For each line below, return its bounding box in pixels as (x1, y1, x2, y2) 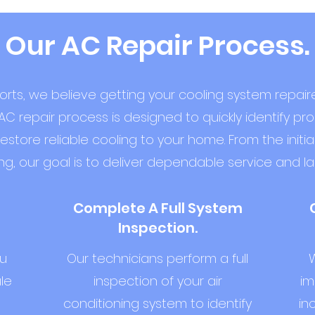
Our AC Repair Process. (4, 27, 310, 64)
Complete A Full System (72, 198, 243, 218)
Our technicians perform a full (67, 250, 248, 267)
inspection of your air (93, 272, 222, 290)
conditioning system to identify (63, 295, 252, 312)
